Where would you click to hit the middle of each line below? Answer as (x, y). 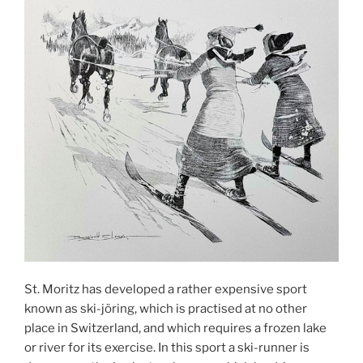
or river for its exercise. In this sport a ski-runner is (167, 347)
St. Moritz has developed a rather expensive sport (166, 289)
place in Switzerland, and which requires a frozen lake (175, 328)
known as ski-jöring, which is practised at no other (166, 308)
